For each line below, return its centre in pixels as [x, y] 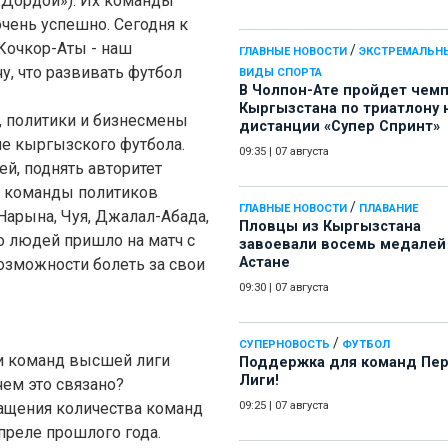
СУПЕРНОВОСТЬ [284, 345]
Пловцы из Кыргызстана [330, 227]
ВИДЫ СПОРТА [280, 73]
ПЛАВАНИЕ [388, 209]
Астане [264, 263]
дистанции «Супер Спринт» [339, 127]
